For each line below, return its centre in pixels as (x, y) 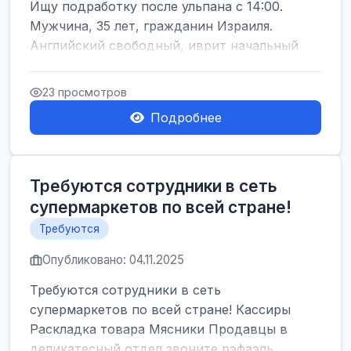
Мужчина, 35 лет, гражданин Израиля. (151, 26)
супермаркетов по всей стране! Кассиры (160, 309)
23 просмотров (85, 92)
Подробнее (186, 118)
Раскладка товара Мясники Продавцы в (159, 329)
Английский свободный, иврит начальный (164, 45)
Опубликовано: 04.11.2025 (113, 260)
